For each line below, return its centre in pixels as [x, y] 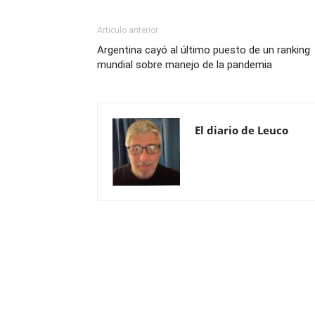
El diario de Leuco [242, 130]
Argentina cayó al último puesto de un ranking [204, 50]
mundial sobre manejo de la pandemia [185, 64]
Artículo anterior [128, 30]
